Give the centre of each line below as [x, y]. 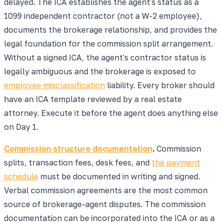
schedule [21, 176]
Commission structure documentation [78, 148]
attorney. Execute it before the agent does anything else [111, 113]
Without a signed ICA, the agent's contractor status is [105, 57]
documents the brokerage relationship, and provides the [111, 29]
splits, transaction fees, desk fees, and [78, 162]
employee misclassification [55, 85]
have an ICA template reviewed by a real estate [93, 99]
